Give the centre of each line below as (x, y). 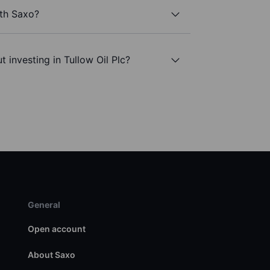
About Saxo (51, 255)
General (44, 205)
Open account (56, 229)
